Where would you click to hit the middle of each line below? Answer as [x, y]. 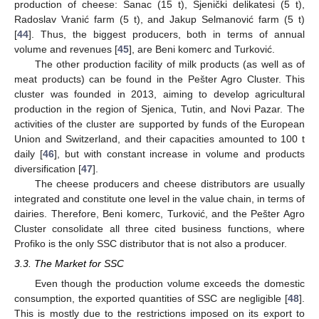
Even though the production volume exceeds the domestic [169, 284]
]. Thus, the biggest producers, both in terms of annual [167, 34]
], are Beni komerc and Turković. [202, 49]
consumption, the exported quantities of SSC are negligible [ [151, 299]
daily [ [28, 153]
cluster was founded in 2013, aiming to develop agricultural [159, 94]
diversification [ [48, 168]
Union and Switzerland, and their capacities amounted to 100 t [159, 138]
